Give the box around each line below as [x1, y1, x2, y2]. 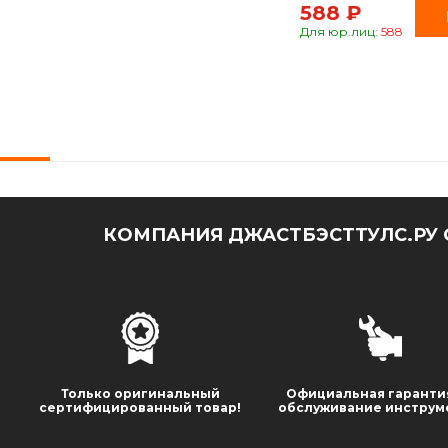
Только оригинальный [60, 386, 220, 401]
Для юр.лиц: [300, 24, 381, 39]
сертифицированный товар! [39, 400, 241, 415]
